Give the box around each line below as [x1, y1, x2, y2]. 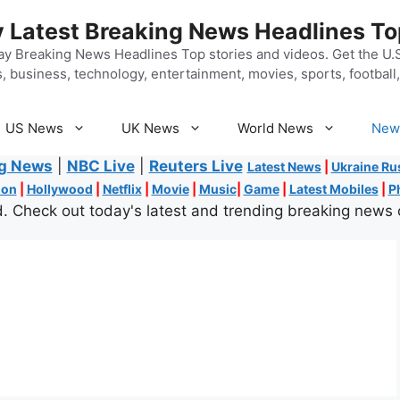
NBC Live [66, 157, 135, 175]
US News [5, 120, 63, 137]
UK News [121, 120, 179, 137]
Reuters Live [148, 157, 243, 175]
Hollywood [26, 181, 93, 196]
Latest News [246, 159, 321, 174]
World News [237, 120, 313, 137]
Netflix [102, 181, 142, 196]
